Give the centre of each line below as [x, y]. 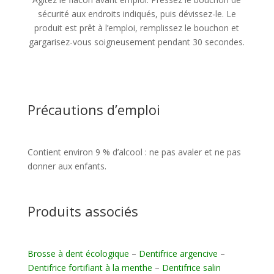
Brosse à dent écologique [78, 254]
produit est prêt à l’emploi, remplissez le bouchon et [137, 28]
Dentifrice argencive [178, 254]
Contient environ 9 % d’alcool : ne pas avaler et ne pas [134, 152]
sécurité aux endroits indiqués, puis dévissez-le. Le [137, 14]
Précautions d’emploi [94, 110]
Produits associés [83, 211]
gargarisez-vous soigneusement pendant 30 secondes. [137, 42]
